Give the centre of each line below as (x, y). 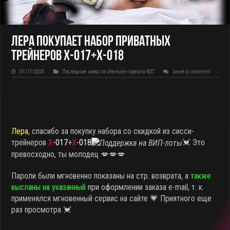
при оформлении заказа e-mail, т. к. (145, 187)
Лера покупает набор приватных (91, 42)
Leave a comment (192, 72)
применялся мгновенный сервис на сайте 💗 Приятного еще (112, 199)
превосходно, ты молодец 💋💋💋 (69, 155)
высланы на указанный (49, 187)
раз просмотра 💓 (42, 210)
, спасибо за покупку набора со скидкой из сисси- (111, 131)
